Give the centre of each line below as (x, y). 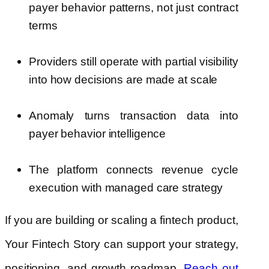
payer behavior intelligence (98, 134)
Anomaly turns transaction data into (134, 116)
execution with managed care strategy (126, 188)
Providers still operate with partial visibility (134, 62)
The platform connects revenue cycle (134, 170)
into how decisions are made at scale (123, 80)
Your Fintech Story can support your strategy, (122, 244)
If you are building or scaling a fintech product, (122, 220)
